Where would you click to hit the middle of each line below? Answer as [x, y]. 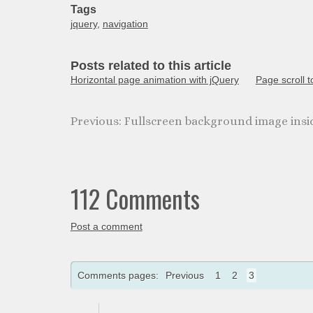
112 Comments [135, 198]
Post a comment [106, 226]
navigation [125, 24]
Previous [184, 275]
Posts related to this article [151, 66]
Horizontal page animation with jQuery [154, 80]
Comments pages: [119, 275]
